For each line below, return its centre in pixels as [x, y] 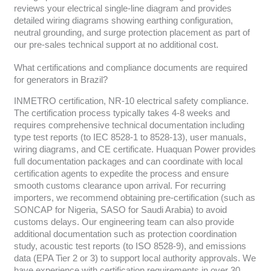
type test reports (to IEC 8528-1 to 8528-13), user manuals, [130, 137]
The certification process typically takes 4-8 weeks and [122, 113]
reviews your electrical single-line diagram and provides [122, 9]
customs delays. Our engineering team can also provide [124, 222]
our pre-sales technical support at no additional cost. [116, 45]
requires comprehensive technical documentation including [129, 125]
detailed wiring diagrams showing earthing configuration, [123, 21]
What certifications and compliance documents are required [130, 67]
